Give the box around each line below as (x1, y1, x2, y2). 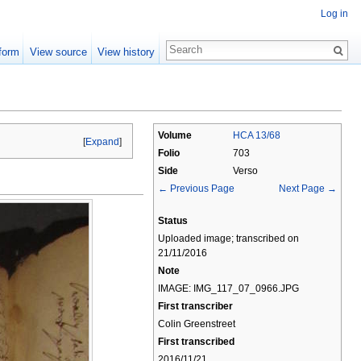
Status (158, 215, 188, 226)
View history (97, 46, 155, 58)
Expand (85, 135, 120, 147)
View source (29, 46, 87, 58)
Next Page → (279, 183, 337, 194)
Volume (158, 130, 192, 141)
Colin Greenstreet (158, 318, 235, 330)
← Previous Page (158, 183, 234, 194)
